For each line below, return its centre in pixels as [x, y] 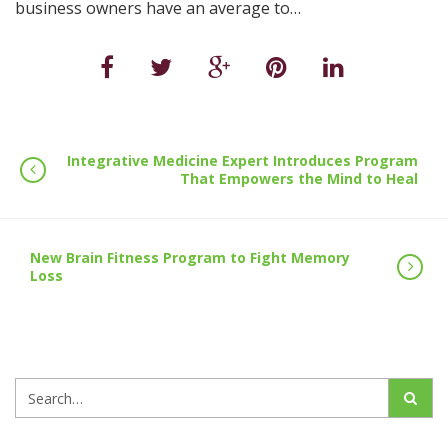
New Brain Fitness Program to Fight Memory [190, 257]
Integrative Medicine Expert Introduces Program [242, 160]
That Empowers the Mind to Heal [299, 178]
